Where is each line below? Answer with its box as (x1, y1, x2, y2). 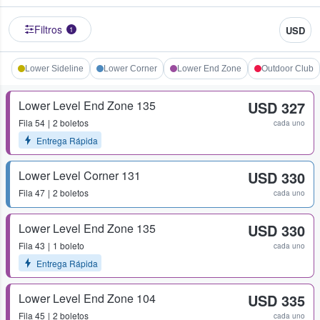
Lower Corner (104, 64, 157, 74)
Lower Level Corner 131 (19, 167, 141, 184)
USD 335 (248, 290, 305, 311)
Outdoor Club (261, 64, 314, 74)
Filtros (34, 22, 62, 37)
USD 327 (248, 97, 305, 119)
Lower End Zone (177, 64, 241, 74)
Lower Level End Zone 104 (19, 290, 156, 307)
